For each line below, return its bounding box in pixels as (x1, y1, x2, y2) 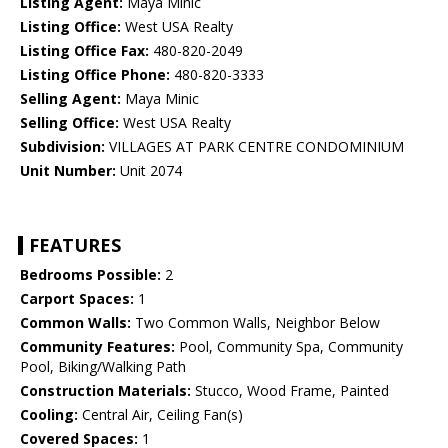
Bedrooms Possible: (20, 265, 161, 285)
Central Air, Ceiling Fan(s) (78, 405, 243, 425)
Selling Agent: (20, 89, 121, 109)
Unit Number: (20, 161, 116, 181)
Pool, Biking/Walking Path (20, 357, 186, 377)
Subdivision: (20, 137, 105, 157)
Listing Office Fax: (20, 41, 149, 61)
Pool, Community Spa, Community (175, 337, 403, 357)
